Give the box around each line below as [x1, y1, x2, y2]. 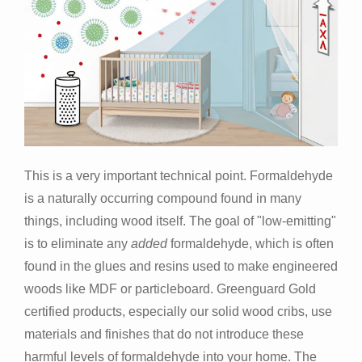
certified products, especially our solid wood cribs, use [24, 305, 332, 319]
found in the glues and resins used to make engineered [24, 259, 338, 274]
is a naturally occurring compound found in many [24, 192, 301, 206]
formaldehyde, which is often [167, 237, 334, 251]
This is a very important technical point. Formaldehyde [24, 169, 333, 183]
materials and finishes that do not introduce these [24, 327, 304, 342]
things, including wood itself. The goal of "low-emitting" [24, 214, 336, 229]
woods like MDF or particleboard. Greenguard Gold [24, 282, 316, 297]
